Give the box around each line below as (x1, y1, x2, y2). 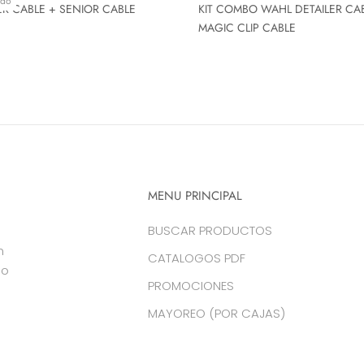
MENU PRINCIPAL (148, 186, 242, 205)
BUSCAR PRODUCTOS (148, 221, 272, 239)
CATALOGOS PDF (148, 249, 245, 266)
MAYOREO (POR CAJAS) (148, 304, 285, 322)
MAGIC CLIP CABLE (198, 19, 296, 36)
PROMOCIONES (148, 276, 234, 294)
